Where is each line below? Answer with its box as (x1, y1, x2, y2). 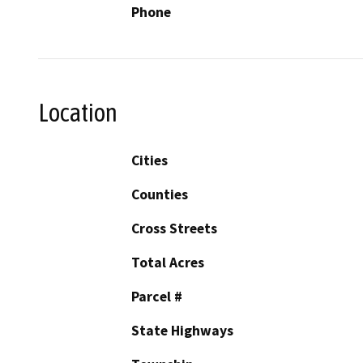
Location (38, 98, 117, 128)
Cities (131, 151, 168, 169)
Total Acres (131, 253, 204, 271)
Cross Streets (131, 219, 217, 237)
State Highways (131, 321, 233, 340)
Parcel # (131, 287, 182, 305)
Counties (131, 185, 188, 203)
